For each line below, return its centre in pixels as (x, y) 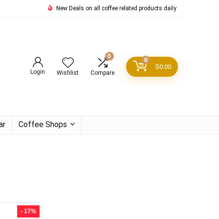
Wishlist (68, 73)
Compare (102, 73)
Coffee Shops (43, 124)
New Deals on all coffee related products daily (116, 8)
